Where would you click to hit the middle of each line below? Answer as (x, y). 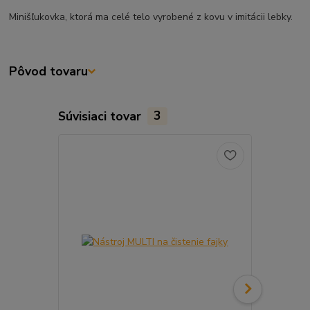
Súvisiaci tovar (101, 116)
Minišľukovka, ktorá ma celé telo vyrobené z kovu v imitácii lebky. (151, 17)
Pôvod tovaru (49, 72)
